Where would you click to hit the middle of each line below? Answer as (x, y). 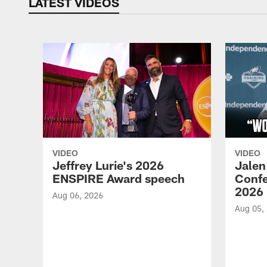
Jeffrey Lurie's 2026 (108, 165)
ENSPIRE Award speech (119, 178)
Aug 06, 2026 (78, 195)
